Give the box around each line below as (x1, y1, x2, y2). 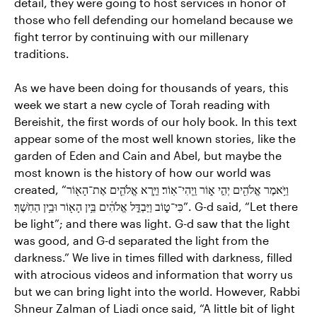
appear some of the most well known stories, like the (14, 131, 296, 145)
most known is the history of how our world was (14, 165, 271, 179)
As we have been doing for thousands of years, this (14, 80, 289, 94)
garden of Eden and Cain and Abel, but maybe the (14, 148, 282, 162)
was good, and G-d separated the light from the (14, 233, 269, 247)
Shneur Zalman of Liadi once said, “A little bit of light (14, 301, 295, 315)
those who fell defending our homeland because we (14, 12, 293, 26)
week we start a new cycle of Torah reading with (14, 97, 270, 111)
